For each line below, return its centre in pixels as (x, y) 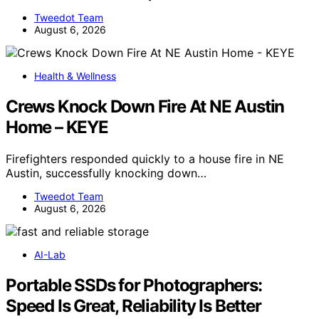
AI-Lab (50, 255)
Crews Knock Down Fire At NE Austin (145, 107)
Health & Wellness (75, 76)
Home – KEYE (57, 127)
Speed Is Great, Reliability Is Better (134, 306)
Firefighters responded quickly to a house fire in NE (145, 159)
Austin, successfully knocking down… (106, 173)
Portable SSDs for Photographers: (134, 286)
